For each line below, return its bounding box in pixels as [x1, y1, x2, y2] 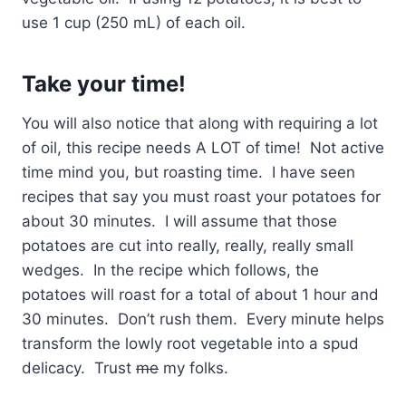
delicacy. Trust [22, 359, 136, 378]
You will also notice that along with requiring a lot [22, 114, 378, 133]
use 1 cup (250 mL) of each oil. [22, 14, 246, 33]
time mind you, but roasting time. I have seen [22, 163, 355, 182]
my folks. [159, 359, 228, 378]
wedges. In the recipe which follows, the [22, 261, 319, 280]
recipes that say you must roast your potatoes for [22, 188, 381, 207]
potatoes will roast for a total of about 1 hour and [22, 285, 379, 304]
